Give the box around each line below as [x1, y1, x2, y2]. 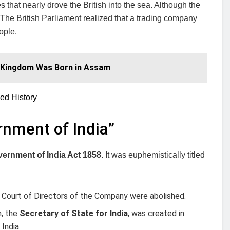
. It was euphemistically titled [101, 150, 205, 159]
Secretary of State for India [20, 208, 128, 218]
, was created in [128, 208, 185, 218]
